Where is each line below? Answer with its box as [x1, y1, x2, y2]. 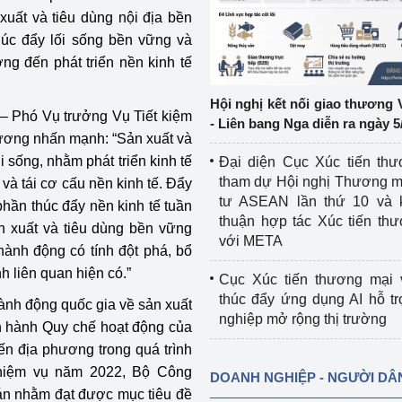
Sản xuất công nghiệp [2, 108, 141, 123]
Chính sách [2, 69, 74, 84]
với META [218, 233, 283, 249]
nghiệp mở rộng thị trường [218, 311, 387, 327]
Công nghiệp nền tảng [2, 31, 144, 46]
